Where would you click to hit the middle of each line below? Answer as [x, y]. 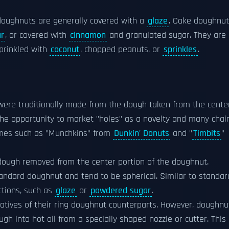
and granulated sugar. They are [166, 35]
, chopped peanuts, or [121, 50]
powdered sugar [121, 191]
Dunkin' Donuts [142, 133]
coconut [65, 50]
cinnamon [88, 35]
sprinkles [180, 50]
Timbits [207, 133]
